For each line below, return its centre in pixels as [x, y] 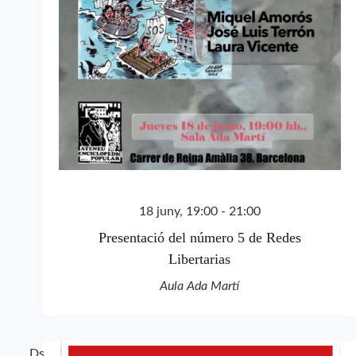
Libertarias [199, 259]
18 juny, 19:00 [178, 212]
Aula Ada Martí [199, 286]
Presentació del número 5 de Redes [199, 238]
